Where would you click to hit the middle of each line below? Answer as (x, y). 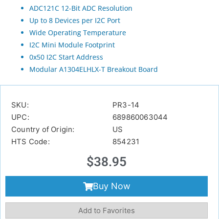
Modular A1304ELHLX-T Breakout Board (94, 69)
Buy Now (111, 186)
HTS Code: (31, 142)
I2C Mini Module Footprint (72, 45)
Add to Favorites (107, 211)
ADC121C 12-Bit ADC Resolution (81, 8)
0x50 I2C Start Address (66, 57)
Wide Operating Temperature (78, 33)
